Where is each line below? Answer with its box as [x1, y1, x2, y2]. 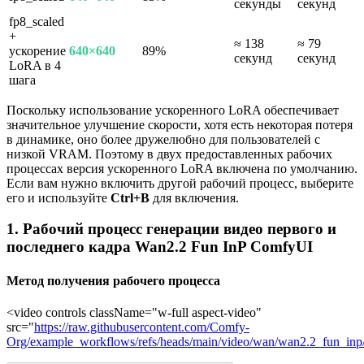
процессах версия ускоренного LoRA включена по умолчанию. [6, 161, 357, 175]
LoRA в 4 [9, 58, 61, 72]
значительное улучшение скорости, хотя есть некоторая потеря [6, 117, 353, 132]
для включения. [149, 190, 239, 205]
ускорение [9, 43, 66, 58]
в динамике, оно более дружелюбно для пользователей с [6, 132, 320, 146]
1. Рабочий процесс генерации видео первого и [6, 220, 336, 238]
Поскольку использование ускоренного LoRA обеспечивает [6, 102, 339, 117]
